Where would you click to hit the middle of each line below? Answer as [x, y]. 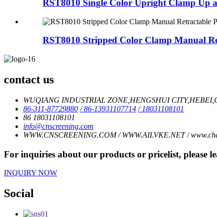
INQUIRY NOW [31, 173]
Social [19, 194]
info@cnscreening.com [58, 126]
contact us [29, 79]
